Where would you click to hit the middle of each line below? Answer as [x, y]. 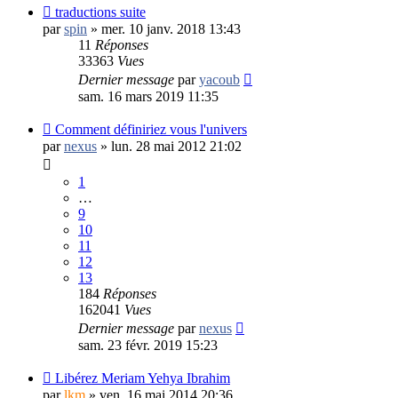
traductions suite [100, 12]
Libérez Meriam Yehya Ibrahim [143, 378]
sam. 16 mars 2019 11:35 [148, 96]
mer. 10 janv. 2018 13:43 [171, 28]
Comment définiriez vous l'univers [151, 129]
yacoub [219, 79]
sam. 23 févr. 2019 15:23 [148, 345]
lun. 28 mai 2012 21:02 [176, 146]
